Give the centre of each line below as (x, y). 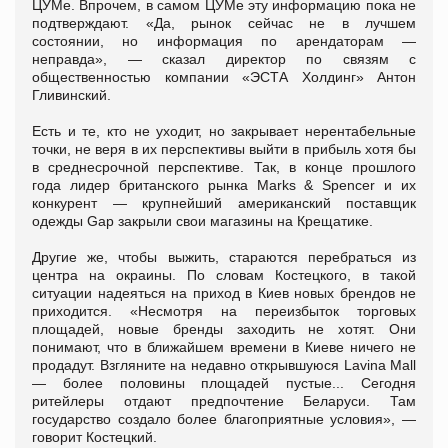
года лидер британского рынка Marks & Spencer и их (224, 184)
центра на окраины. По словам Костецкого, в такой (224, 274)
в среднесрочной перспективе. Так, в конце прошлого (224, 166)
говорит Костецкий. (94, 436)
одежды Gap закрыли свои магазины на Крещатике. (202, 220)
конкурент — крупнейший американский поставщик (224, 202)
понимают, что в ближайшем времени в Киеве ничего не (224, 346)
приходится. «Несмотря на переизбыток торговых (224, 310)
